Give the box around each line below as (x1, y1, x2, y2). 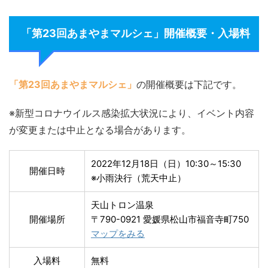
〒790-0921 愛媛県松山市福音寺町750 (91, 213, 249, 225)
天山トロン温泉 (91, 199, 154, 211)
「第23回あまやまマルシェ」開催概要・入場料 (21, 26, 250, 39)
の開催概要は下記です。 (136, 78, 242, 90)
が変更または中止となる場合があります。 (9, 123, 191, 136)
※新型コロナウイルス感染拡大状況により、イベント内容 (9, 106, 254, 119)
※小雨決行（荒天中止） (91, 172, 186, 184)
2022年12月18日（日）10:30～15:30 (91, 157, 241, 169)
